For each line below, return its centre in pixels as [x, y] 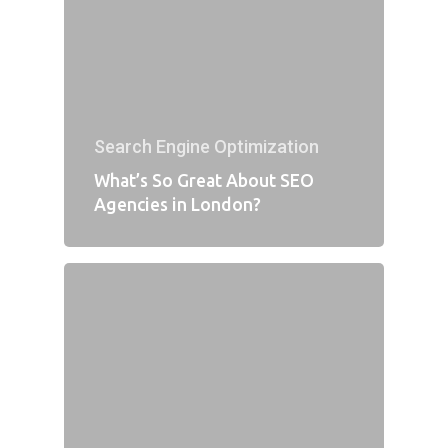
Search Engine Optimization [206, 146]
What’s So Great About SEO [204, 180]
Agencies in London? [177, 204]
